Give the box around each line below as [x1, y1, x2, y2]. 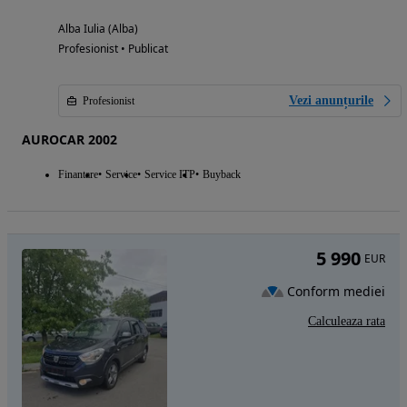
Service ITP [144, 167, 195, 181]
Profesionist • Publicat [58, 40, 168, 56]
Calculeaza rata [308, 313, 385, 328]
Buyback [203, 167, 241, 181]
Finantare [58, 167, 98, 181]
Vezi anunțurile [289, 93, 373, 107]
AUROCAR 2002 [22, 130, 117, 148]
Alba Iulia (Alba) [58, 20, 138, 36]
